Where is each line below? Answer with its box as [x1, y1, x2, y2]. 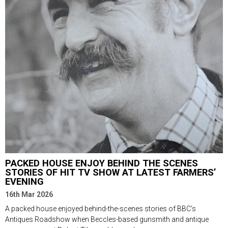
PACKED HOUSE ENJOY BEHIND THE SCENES [5, 157, 198, 168]
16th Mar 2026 [5, 190, 53, 198]
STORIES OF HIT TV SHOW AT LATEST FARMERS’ [5, 166, 216, 178]
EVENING [5, 176, 44, 187]
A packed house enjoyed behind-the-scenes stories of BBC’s [5, 204, 196, 213]
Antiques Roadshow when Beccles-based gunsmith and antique [5, 215, 209, 223]
